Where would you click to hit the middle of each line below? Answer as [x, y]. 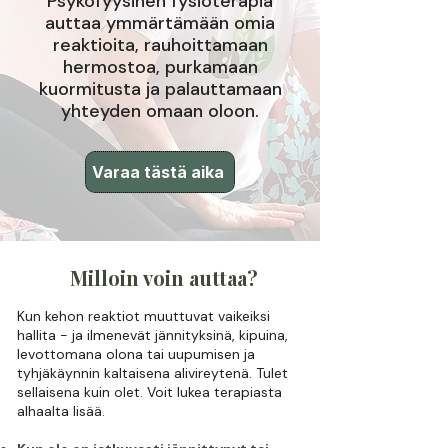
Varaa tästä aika [158, 172]
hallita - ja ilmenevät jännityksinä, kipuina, [152, 335]
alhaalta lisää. [61, 411]
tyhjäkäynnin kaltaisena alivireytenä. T [140, 373]
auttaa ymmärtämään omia [160, 23]
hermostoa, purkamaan [160, 67]
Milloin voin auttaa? [164, 277]
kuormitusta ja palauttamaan [160, 89]
